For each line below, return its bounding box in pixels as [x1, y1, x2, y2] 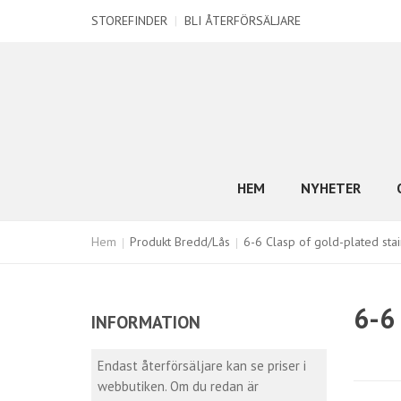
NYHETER [301, 179, 361, 197]
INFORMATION [91, 311, 200, 333]
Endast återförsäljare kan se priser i [98, 357, 306, 374]
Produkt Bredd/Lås [130, 234, 230, 250]
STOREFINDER [91, 13, 167, 29]
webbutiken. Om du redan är [98, 378, 259, 395]
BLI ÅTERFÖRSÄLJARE [184, 13, 301, 29]
